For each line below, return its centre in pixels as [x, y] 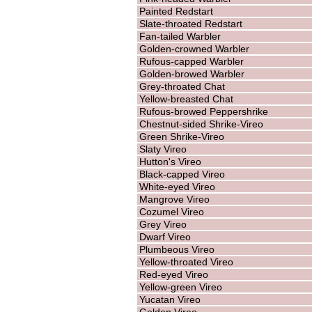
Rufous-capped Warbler [191, 61]
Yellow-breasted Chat [186, 99]
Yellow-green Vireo [180, 287]
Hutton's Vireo [170, 161]
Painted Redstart [176, 11]
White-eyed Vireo [177, 186]
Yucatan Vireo [170, 299]
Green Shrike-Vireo [181, 136]
